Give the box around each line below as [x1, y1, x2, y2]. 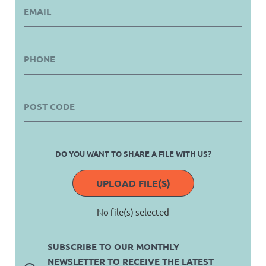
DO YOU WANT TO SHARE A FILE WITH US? [55, 148, 211, 159]
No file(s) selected [97, 206, 169, 218]
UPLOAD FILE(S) [96, 176, 170, 189]
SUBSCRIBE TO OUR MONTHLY [47, 240, 179, 253]
